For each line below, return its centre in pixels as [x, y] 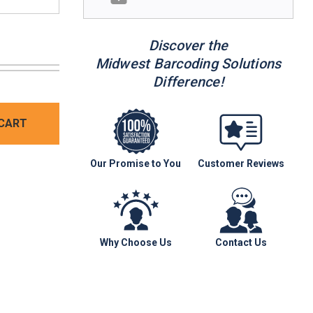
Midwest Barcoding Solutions [188, 63]
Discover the [188, 45]
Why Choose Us [136, 242]
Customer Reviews [241, 163]
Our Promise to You [136, 163]
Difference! [188, 81]
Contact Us [241, 242]
